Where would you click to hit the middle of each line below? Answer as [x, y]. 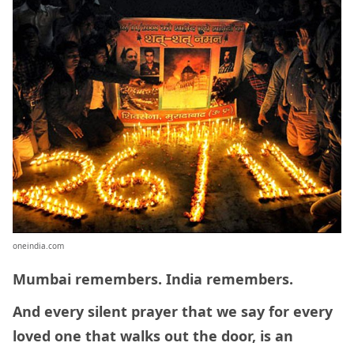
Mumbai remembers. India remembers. [155, 279]
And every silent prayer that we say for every [173, 312]
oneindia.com [38, 246]
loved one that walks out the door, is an [153, 336]
